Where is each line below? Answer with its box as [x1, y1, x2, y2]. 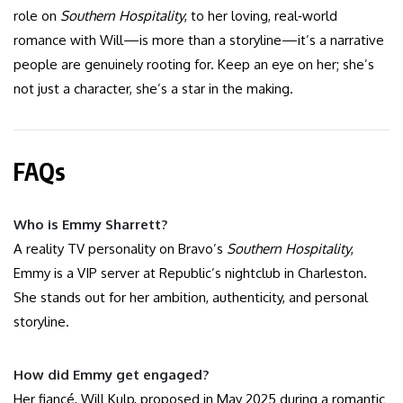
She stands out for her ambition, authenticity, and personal [13, 289, 368, 307]
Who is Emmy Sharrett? [13, 216, 167, 234]
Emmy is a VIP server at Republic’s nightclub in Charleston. [13, 264, 367, 282]
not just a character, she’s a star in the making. [13, 80, 293, 98]
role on [13, 7, 60, 25]
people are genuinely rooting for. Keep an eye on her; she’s [13, 56, 374, 74]
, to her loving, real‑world [184, 7, 337, 25]
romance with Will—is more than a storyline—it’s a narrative [13, 31, 384, 49]
